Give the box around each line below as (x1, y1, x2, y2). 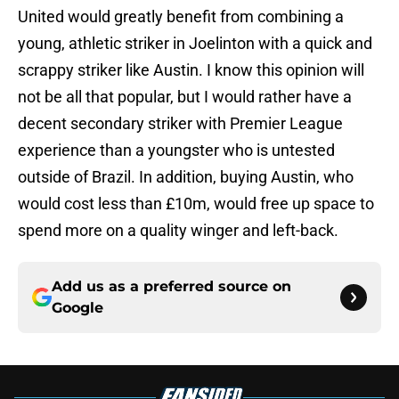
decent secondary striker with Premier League (18, 114, 343, 134)
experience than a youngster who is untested (18, 141, 335, 160)
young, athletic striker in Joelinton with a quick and (18, 34, 372, 53)
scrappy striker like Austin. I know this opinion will (18, 61, 364, 80)
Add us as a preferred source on (52, 278, 291, 296)
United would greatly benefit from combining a (18, 7, 344, 27)
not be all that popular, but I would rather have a (18, 87, 352, 107)
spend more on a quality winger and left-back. (18, 221, 338, 240)
